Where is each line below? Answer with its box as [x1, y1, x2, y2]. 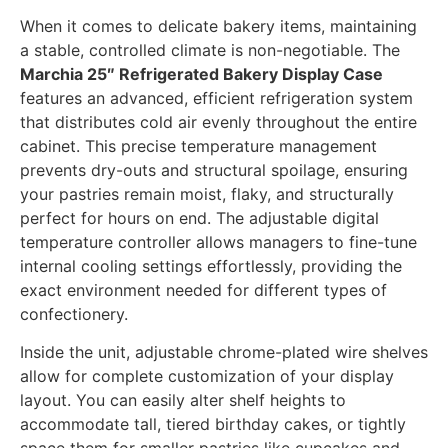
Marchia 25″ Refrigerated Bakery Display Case [20, 64, 383, 85]
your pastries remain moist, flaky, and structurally [20, 184, 394, 205]
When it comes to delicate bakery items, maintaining [20, 16, 417, 37]
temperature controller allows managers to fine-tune [20, 232, 417, 253]
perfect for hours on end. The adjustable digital [20, 208, 379, 229]
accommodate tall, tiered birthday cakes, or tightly [20, 414, 406, 435]
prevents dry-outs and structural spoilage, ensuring [20, 160, 408, 181]
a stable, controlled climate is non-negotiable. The [20, 40, 400, 61]
